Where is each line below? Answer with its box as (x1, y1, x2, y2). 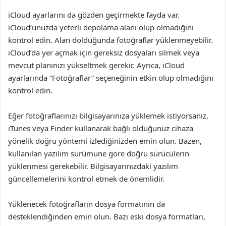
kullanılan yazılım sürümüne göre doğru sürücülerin (8, 148, 189, 158)
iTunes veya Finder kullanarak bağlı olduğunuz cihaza (8, 123, 193, 133)
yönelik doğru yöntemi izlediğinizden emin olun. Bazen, (8, 136, 202, 146)
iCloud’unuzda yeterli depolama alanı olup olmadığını (8, 22, 194, 32)
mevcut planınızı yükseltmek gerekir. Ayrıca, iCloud (8, 60, 185, 70)
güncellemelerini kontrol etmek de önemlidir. (8, 174, 164, 184)
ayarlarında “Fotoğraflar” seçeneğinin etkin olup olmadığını (8, 73, 213, 83)
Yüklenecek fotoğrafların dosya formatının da (8, 199, 165, 209)
